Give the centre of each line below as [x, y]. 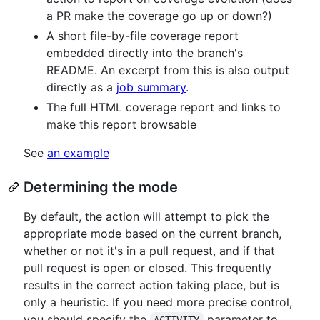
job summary [151, 87]
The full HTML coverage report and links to [164, 107]
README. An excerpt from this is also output [168, 70]
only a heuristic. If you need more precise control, [158, 302]
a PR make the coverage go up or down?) [159, 15]
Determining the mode [101, 187]
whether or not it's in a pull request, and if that [149, 250]
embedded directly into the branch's [145, 52]
